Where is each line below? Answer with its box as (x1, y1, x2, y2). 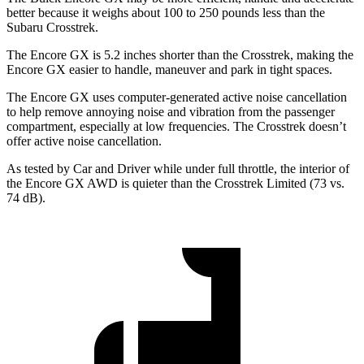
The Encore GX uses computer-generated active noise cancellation (6, 90, 347, 105)
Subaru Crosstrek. (6, 20, 98, 35)
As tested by (6, 162, 73, 176)
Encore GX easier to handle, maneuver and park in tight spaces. (6, 63, 332, 77)
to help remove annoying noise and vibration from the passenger (6, 105, 335, 119)
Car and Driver (73, 162, 150, 176)
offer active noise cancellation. (6, 134, 162, 149)
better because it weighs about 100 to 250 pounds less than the (6, 6, 325, 20)
